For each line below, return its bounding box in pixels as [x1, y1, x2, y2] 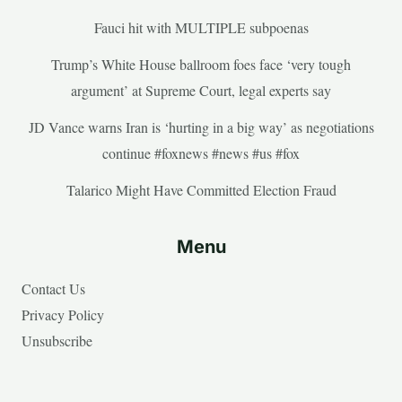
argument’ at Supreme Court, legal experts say [71, 80, 331, 100]
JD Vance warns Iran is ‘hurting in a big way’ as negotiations [28, 117, 374, 136]
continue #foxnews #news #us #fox [102, 143, 300, 162]
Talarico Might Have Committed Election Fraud [66, 179, 336, 199]
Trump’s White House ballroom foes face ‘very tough [51, 54, 351, 74]
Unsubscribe [22, 330, 92, 350]
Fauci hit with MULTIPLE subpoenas [93, 17, 309, 37]
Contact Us [22, 278, 85, 298]
